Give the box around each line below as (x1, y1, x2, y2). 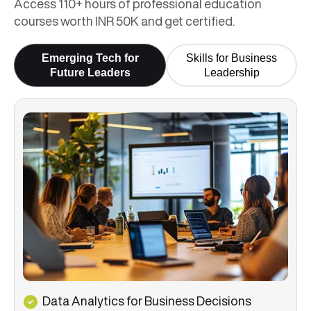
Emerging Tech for (41, 52, 139, 65)
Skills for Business (186, 52, 277, 65)
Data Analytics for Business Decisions (42, 294, 251, 307)
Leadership (203, 67, 260, 79)
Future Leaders (49, 67, 131, 79)
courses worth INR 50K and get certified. (14, 15, 235, 28)
